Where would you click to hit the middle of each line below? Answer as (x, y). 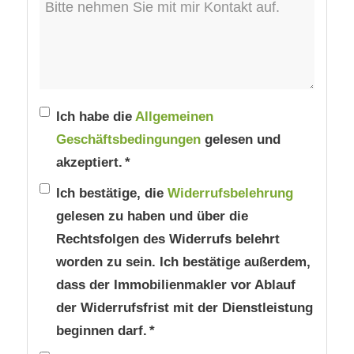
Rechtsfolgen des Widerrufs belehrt (168, 239)
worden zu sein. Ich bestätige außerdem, (183, 262)
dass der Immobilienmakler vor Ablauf (175, 285)
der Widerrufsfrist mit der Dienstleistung (184, 308)
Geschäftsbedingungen (128, 140)
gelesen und (240, 140)
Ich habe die (95, 117)
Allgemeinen (174, 117)
